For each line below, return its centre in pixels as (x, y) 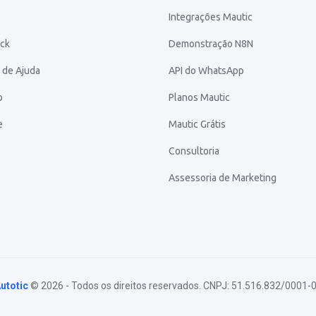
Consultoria (194, 151)
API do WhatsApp (206, 70)
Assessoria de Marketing (223, 177)
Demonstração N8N (211, 43)
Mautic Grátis (197, 124)
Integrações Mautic (211, 17)
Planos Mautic (199, 97)
